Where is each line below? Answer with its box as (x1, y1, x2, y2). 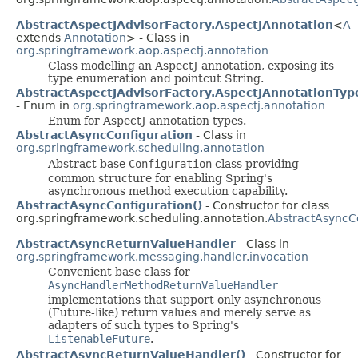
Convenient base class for (48, 265, 190, 278)
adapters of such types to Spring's (48, 318, 239, 332)
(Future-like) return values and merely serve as (48, 305, 311, 319)
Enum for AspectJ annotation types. (48, 113, 246, 127)
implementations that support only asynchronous (48, 292, 321, 306)
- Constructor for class (202, 198, 329, 212)
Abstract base (48, 157, 129, 170)
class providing (212, 157, 299, 170)
